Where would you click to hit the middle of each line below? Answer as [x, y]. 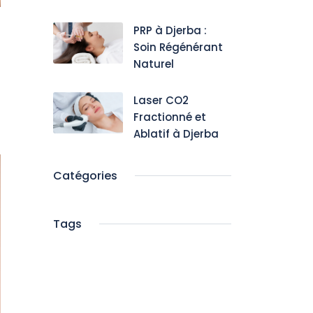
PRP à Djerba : [170, 30]
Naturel [154, 64]
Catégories [85, 176]
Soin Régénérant [178, 47]
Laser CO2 [161, 100]
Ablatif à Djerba [176, 134]
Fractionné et [170, 117]
